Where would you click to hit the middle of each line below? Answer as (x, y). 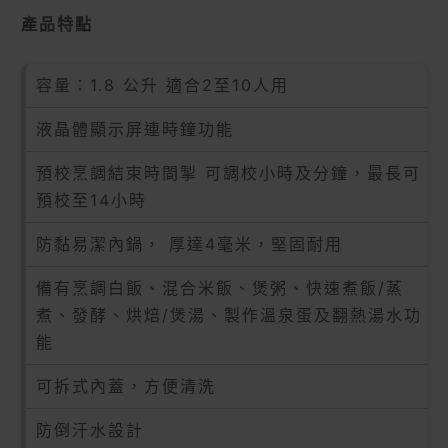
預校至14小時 (91, 199)
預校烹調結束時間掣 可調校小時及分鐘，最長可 (228, 172)
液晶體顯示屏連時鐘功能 (135, 128)
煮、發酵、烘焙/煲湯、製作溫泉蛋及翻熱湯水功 (229, 314)
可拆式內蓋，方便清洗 (126, 385)
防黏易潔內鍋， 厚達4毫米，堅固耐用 (189, 243)
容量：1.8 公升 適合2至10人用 (162, 84)
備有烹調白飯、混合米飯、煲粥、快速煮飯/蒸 (220, 287)
